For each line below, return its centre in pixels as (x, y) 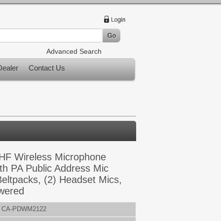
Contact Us (47, 68)
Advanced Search (74, 51)
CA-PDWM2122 (24, 209)
